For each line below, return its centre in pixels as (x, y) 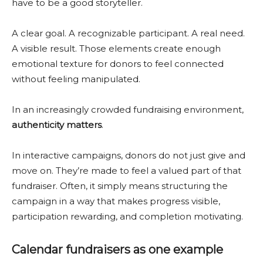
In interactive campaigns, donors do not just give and (129, 155)
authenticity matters (57, 125)
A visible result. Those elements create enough (116, 48)
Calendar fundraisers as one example (117, 249)
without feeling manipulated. (76, 79)
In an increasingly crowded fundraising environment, (128, 109)
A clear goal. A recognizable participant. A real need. (128, 33)
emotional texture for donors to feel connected (118, 64)
